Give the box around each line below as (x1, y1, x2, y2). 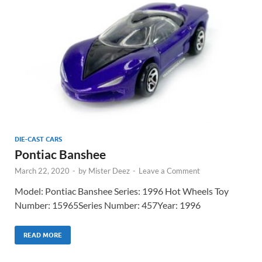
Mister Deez (88, 166, 130, 176)
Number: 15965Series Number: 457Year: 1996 (15, 199, 201, 211)
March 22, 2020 (15, 166, 70, 176)
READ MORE (23, 231, 62, 240)
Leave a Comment (139, 166, 200, 176)
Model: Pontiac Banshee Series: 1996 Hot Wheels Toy (15, 185, 229, 197)
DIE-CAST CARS (15, 135, 62, 144)
